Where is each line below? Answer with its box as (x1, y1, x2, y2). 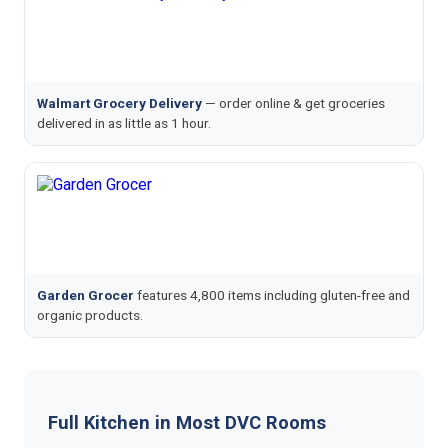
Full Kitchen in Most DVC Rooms (48, 412, 326, 434)
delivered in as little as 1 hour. (37, 115, 211, 131)
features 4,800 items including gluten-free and (134, 287, 410, 303)
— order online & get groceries (202, 95, 385, 111)
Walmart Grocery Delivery (37, 95, 202, 111)
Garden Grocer (37, 287, 134, 303)
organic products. (37, 307, 143, 323)
